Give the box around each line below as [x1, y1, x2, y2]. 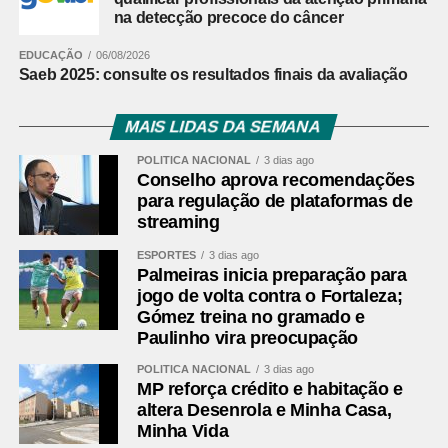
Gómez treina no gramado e [136, 306, 366, 327]
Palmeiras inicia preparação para [136, 264, 407, 285]
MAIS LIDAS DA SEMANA [124, 117, 324, 135]
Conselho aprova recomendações [136, 169, 415, 190]
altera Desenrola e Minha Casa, [136, 399, 392, 420]
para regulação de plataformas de [136, 190, 413, 211]
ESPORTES [136, 248, 196, 261]
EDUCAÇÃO [18, 48, 83, 61]
